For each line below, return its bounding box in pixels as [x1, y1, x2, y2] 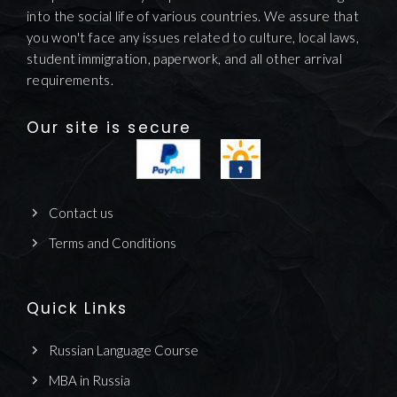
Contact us [49, 204, 113, 221]
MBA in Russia [49, 371, 130, 388]
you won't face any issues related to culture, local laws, [27, 28, 360, 45]
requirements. [27, 71, 113, 88]
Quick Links [27, 297, 128, 319]
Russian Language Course [49, 341, 198, 358]
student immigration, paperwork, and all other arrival [27, 50, 342, 66]
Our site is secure [27, 116, 191, 138]
